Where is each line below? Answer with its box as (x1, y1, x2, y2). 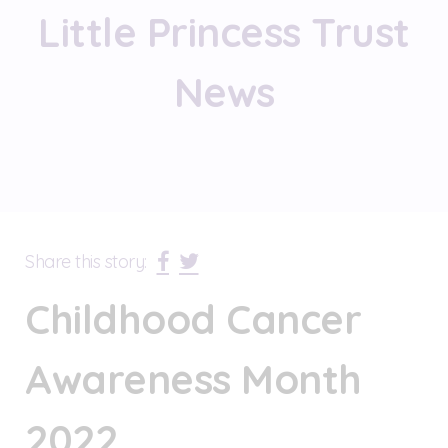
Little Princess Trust (38, 7, 410, 57)
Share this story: (25, 249, 147, 273)
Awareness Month (25, 353, 362, 404)
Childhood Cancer (25, 293, 361, 344)
